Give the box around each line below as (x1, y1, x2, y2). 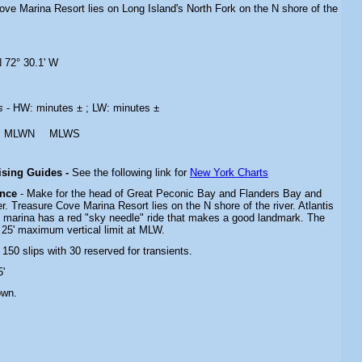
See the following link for (72, 166, 190, 179)
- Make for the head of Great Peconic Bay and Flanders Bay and (20, 187, 322, 200)
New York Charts (190, 166, 268, 179)
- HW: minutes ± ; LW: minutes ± (6, 102, 159, 114)
